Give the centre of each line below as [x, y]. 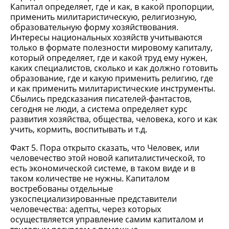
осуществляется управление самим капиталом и [107, 219]
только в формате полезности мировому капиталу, [111, 48]
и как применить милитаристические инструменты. [113, 88]
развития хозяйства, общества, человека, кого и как [114, 119]
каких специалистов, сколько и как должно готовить [114, 68]
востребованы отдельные [62, 189]
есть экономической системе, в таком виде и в [103, 168]
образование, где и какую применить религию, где [112, 78]
